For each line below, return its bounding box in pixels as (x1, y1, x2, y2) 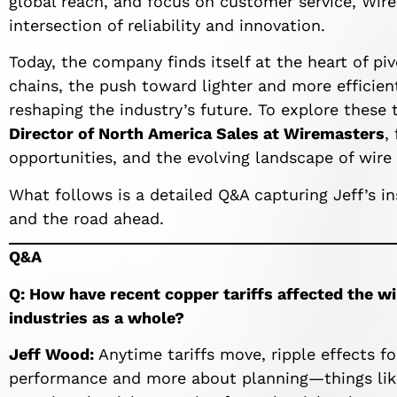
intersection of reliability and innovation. (9, 16, 325, 35)
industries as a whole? (9, 307, 184, 327)
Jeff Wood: (9, 345, 94, 364)
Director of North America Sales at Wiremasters (9, 124, 385, 144)
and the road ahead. (9, 208, 164, 228)
